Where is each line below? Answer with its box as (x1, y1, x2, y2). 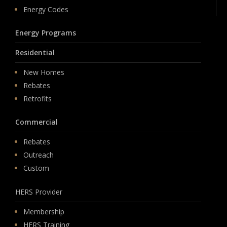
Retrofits (23, 94, 52, 104)
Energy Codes (23, 5, 69, 15)
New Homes (23, 67, 65, 78)
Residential (15, 48, 55, 58)
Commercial (15, 117, 58, 127)
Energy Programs (15, 28, 77, 38)
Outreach (23, 150, 54, 160)
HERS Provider (15, 187, 63, 197)
